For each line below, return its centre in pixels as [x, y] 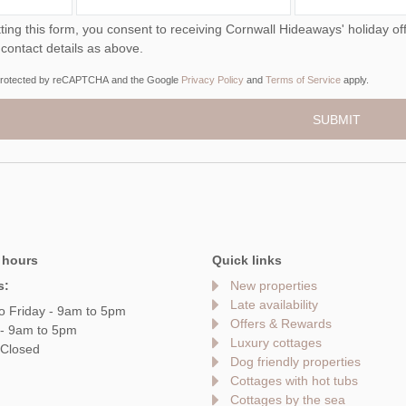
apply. [355, 80]
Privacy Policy [213, 80]
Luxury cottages [276, 342]
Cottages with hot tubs [294, 380]
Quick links [247, 260]
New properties [274, 285]
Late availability [274, 304]
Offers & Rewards [281, 323]
